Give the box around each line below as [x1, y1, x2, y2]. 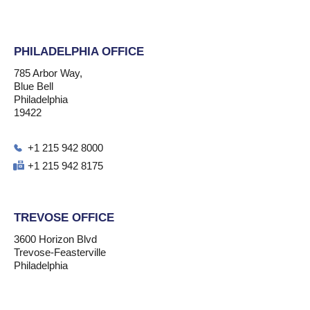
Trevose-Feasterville [14, 246, 106, 258]
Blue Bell [14, 80, 53, 92]
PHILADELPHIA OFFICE [14, 45, 144, 58]
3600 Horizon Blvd [14, 233, 97, 245]
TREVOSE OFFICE [14, 211, 114, 224]
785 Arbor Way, [14, 67, 82, 79]
